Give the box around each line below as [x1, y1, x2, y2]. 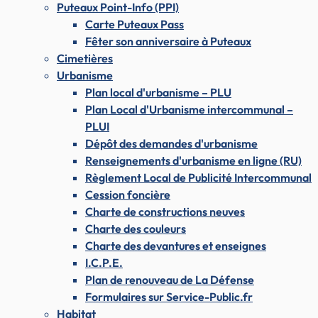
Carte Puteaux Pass [85, 16, 184, 31]
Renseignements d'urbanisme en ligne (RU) [85, 153, 302, 168]
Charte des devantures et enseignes [85, 238, 266, 253]
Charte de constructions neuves [85, 204, 245, 219]
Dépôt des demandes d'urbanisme [85, 136, 258, 150]
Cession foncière [85, 187, 170, 202]
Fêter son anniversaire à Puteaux [85, 33, 251, 48]
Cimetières [57, 50, 113, 65]
